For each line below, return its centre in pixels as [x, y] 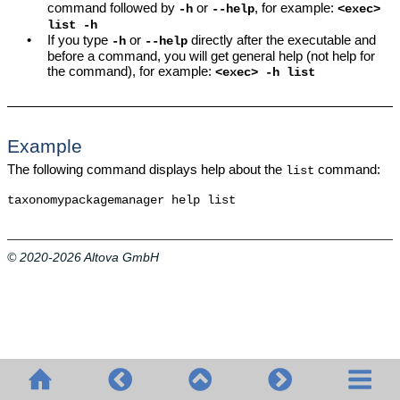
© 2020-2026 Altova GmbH [83, 258]
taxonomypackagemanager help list [121, 200]
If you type [80, 39]
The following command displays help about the [146, 169]
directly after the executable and [282, 39]
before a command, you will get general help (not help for [212, 55]
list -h [73, 25]
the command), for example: [132, 71]
